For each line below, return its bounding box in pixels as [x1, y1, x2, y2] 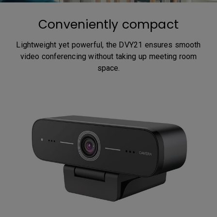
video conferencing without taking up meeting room [20, 52, 197, 62]
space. [97, 63, 120, 73]
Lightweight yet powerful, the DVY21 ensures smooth [16, 40, 201, 50]
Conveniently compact [38, 16, 179, 33]
